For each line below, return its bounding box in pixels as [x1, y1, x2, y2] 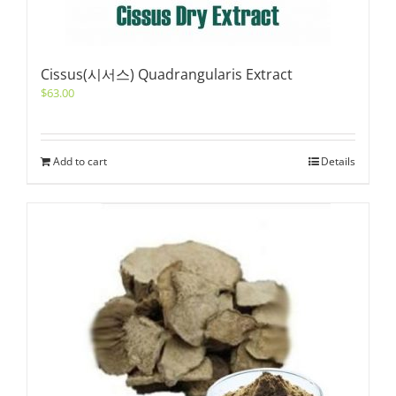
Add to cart [53, 154, 107, 169]
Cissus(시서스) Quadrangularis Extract [41, 65, 293, 84]
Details [321, 154, 355, 169]
